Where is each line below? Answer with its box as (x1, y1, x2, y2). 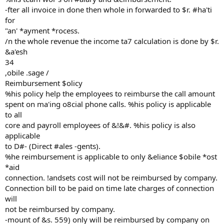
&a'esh (5, 46, 27, 56)
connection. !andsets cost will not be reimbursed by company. (5, 172, 217, 182)
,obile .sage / (5, 67, 49, 77)
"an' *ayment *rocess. (5, 25, 79, 35)
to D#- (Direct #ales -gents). (5, 141, 100, 151)
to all (5, 109, 22, 119)
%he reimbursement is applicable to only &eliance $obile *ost (5, 151, 217, 161)
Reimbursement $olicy (5, 78, 82, 88)
